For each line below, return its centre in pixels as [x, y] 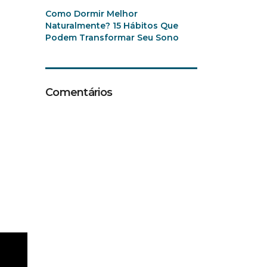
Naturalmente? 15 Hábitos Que [112, 26]
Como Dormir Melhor [91, 14]
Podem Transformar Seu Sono [112, 38]
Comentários [79, 92]
